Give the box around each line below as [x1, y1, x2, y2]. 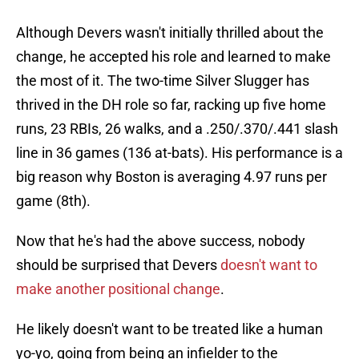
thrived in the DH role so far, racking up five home [16, 96, 326, 114]
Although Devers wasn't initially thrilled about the [16, 24, 324, 42]
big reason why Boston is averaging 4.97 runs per [16, 168, 327, 186]
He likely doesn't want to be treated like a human [16, 321, 323, 338]
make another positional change [16, 280, 220, 298]
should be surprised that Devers [16, 256, 220, 274]
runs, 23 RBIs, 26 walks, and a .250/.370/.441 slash [16, 120, 338, 138]
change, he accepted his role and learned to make [16, 48, 331, 66]
